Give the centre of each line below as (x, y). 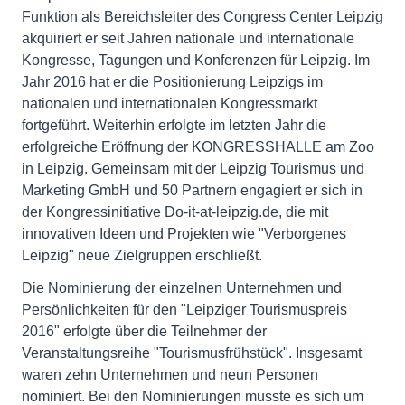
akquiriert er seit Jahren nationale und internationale (188, 38)
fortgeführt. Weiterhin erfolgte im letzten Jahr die (174, 125)
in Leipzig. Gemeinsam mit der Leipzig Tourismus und (193, 168)
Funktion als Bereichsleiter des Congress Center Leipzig (202, 16)
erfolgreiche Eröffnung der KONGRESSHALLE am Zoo (198, 146)
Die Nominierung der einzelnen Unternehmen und (182, 287)
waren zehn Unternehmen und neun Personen (170, 374)
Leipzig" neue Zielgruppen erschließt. (142, 255)
